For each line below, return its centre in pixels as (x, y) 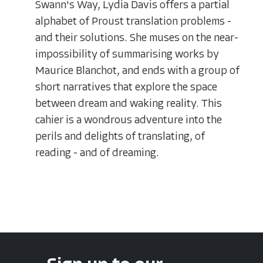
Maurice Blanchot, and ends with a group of (137, 72)
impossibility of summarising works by (127, 55)
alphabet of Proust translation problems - (133, 22)
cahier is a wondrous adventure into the (129, 121)
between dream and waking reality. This (129, 104)
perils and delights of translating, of (120, 137)
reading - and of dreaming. (97, 154)
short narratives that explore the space (126, 88)
